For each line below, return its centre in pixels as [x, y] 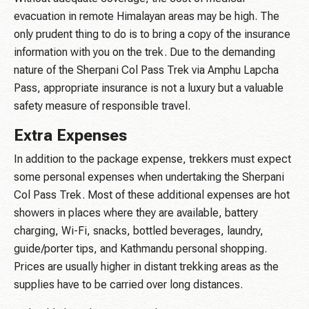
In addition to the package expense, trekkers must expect [152, 159]
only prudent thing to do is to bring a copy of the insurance [152, 34]
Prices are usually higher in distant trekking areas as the [146, 267]
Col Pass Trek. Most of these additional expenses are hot [152, 195]
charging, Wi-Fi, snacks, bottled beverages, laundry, [139, 231]
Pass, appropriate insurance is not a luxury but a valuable [149, 88]
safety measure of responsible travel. [102, 106]
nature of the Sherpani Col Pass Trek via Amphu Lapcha [146, 70]
